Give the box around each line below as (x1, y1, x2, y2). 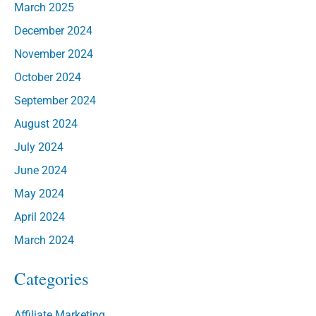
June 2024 (14, 163, 67, 177)
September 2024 (14, 94, 96, 108)
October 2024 (14, 71, 81, 85)
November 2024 (14, 47, 93, 61)
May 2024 (14, 186, 64, 200)
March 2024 (14, 233, 74, 247)
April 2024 (14, 209, 65, 224)
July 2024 (14, 140, 63, 154)
